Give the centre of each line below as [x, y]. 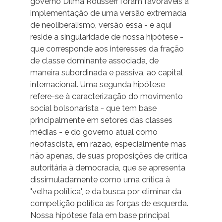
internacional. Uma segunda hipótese [98, 85]
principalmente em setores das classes [101, 120]
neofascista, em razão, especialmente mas [108, 144]
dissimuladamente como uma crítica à [100, 180]
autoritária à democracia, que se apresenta [108, 168]
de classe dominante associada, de [94, 61]
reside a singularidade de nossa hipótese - [107, 37]
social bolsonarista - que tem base [93, 109]
